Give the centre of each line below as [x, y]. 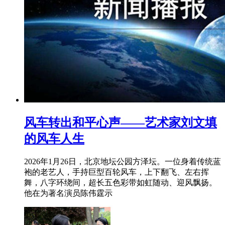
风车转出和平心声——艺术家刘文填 [121, 123]
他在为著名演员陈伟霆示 [68, 193]
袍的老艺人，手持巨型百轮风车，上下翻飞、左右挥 [117, 172]
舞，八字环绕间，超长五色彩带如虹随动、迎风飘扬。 [121, 183]
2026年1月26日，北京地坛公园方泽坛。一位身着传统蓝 [123, 162]
